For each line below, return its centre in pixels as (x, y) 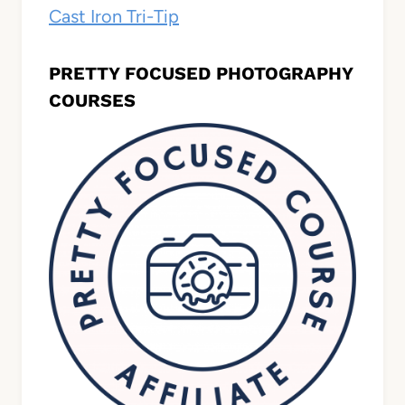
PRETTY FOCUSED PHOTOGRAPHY (201, 74)
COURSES (92, 101)
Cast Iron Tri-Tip (114, 17)
